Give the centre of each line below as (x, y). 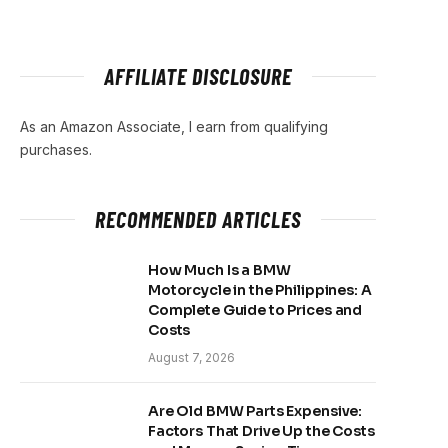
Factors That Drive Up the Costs (261, 431)
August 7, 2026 (191, 357)
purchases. (56, 149)
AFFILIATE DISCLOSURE (198, 76)
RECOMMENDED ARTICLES (198, 219)
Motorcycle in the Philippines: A (260, 290)
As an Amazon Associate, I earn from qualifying (174, 126)
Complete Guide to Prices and (255, 310)
